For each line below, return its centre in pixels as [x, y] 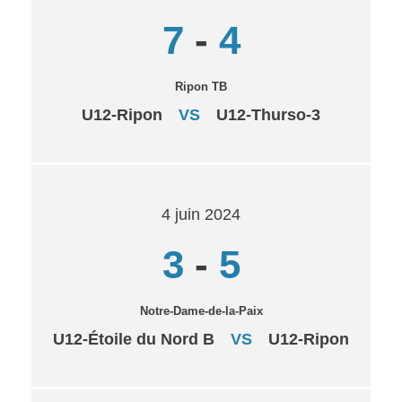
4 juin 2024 [201, 214]
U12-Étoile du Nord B [134, 339]
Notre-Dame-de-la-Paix [201, 311]
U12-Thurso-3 [268, 115]
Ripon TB [201, 87]
